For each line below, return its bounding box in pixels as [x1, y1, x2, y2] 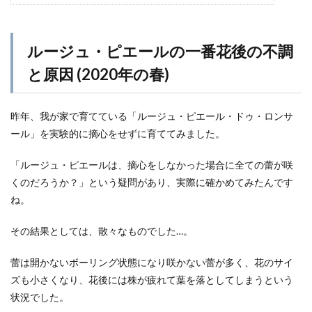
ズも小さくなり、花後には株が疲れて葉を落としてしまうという [10, 274, 293, 286]
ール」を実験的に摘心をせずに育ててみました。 [10, 127, 225, 139]
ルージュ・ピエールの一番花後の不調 [27, 42, 293, 61]
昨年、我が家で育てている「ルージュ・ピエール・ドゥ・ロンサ [10, 110, 293, 122]
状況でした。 [10, 291, 69, 303]
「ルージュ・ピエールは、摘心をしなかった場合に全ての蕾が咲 [10, 159, 293, 171]
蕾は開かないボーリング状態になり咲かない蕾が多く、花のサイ [10, 256, 293, 268]
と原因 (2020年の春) [27, 65, 169, 84]
